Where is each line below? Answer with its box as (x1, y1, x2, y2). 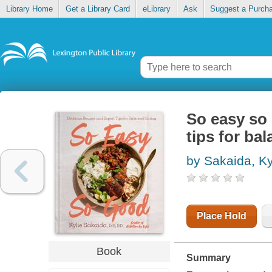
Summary (186, 253, 231, 263)
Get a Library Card (65, 4, 130, 14)
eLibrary (142, 4, 171, 14)
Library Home (5, 4, 53, 14)
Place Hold (196, 211, 246, 222)
